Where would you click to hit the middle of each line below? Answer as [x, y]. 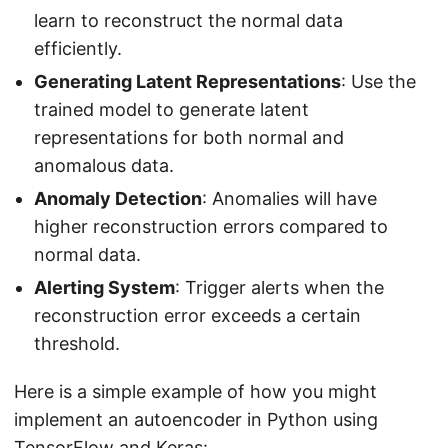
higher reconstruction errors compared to [211, 227]
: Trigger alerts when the [279, 288]
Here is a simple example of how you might [195, 392]
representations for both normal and [189, 138]
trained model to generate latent [171, 110]
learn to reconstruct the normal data [188, 21]
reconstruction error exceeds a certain [197, 316]
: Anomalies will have [289, 199]
